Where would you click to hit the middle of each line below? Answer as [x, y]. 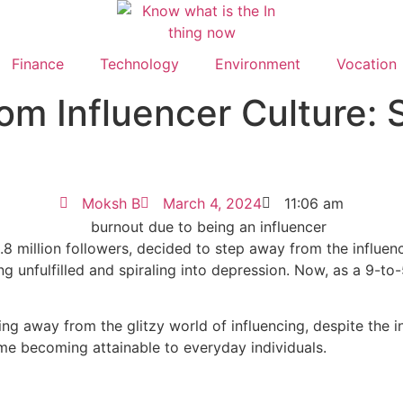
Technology [139, 64]
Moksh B [111, 203]
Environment [258, 64]
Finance [38, 64]
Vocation [367, 64]
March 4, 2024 [212, 203]
